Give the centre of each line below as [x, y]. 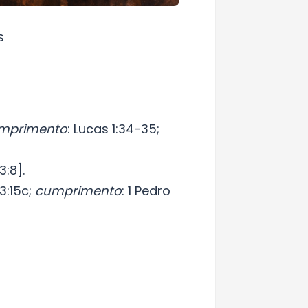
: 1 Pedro [146, 191]
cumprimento [78, 191]
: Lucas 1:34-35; [113, 129]
